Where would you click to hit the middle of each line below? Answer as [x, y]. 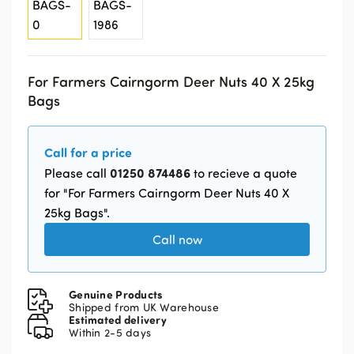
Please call [77, 173]
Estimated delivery [118, 320]
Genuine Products [116, 294]
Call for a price [88, 152]
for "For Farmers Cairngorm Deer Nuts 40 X [167, 193]
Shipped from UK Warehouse [144, 307]
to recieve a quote [244, 173]
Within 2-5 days [110, 332]
